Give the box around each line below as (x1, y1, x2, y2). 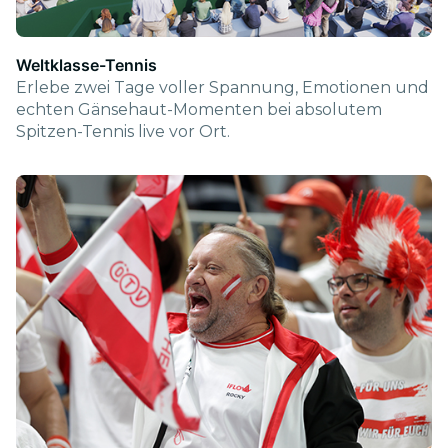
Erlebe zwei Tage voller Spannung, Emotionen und (16, 77, 429, 97)
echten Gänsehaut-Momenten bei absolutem (16, 99, 382, 119)
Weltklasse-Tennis (16, 54, 157, 75)
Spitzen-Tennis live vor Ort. (16, 121, 230, 141)
